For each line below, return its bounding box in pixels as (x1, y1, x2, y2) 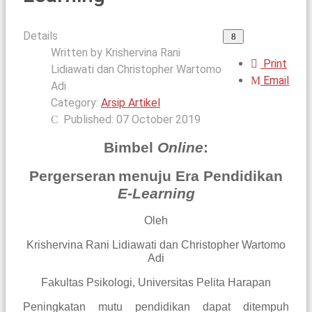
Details (23, 29, 58, 43)
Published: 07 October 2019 (63, 113, 201, 127)
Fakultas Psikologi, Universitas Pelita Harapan (41, 276, 271, 289)
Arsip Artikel (101, 96, 160, 110)
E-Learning (117, 185, 195, 203)
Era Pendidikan (175, 168, 283, 185)
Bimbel (104, 139, 157, 157)
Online (157, 139, 203, 157)
